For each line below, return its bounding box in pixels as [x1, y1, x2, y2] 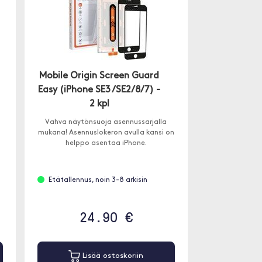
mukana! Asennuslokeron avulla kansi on [37, 129, 174, 136]
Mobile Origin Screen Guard [39, 71, 160, 81]
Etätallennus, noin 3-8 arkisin [48, 177, 147, 184]
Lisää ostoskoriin [80, 252, 144, 260]
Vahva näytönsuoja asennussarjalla [45, 119, 167, 126]
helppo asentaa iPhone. [65, 140, 147, 147]
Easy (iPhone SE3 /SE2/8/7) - [38, 85, 161, 95]
